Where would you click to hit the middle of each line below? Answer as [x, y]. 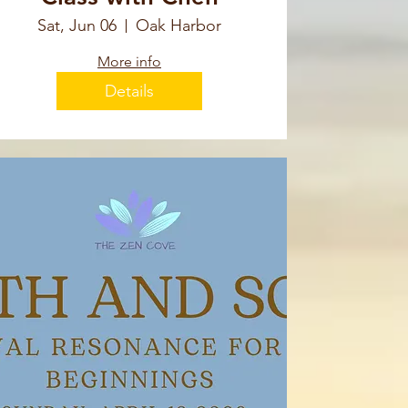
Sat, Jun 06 [77, 26]
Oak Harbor [178, 26]
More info [129, 62]
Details [129, 91]
